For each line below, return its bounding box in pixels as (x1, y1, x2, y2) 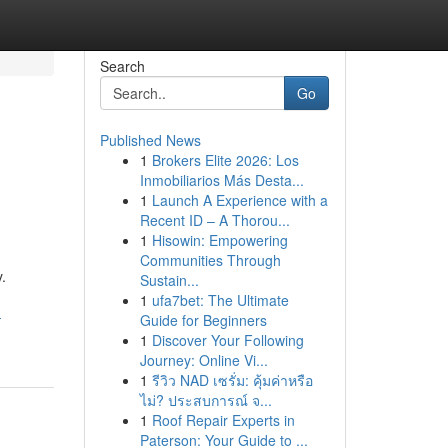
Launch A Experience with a (151, 190, 328, 210)
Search (99, 56, 145, 76)
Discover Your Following (151, 330, 304, 350)
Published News (99, 130, 201, 150)
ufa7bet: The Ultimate (151, 290, 289, 310)
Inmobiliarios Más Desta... (139, 170, 304, 190)
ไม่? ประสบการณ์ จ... (139, 390, 272, 410)
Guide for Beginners (139, 310, 267, 330)
